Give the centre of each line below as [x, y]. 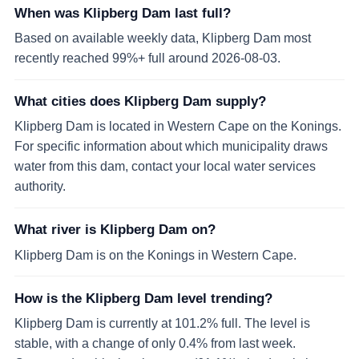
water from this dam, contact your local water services [165, 166]
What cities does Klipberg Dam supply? [140, 102]
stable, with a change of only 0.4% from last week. [155, 343]
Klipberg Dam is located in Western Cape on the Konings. [178, 126]
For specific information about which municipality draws [171, 146]
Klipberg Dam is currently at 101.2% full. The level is [162, 323]
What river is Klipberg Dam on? [115, 230]
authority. [40, 186]
